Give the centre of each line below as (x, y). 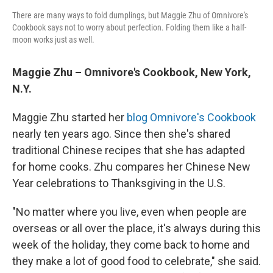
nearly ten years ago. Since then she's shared (121, 134)
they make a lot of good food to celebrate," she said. (136, 261)
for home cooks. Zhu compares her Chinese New (131, 167)
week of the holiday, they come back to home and (131, 245)
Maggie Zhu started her (69, 117)
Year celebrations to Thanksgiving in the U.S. (119, 183)
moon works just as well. (53, 40)
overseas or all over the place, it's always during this (136, 228)
